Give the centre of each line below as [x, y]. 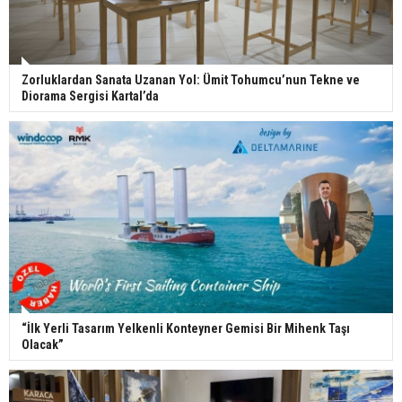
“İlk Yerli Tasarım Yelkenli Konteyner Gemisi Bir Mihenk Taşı [186, 328]
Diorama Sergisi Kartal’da [90, 96]
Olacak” [43, 344]
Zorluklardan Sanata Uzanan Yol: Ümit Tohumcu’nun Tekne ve [191, 79]
